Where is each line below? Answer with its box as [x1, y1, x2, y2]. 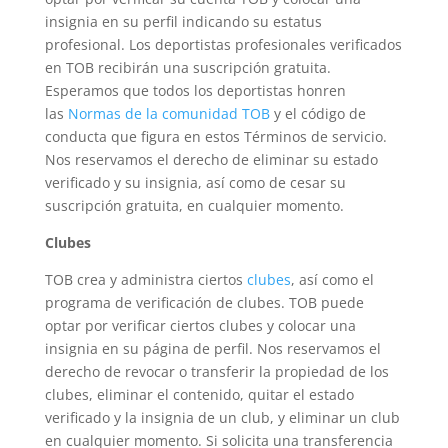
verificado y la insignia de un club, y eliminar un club [44, 408, 400, 427]
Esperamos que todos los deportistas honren [44, 81, 346, 100]
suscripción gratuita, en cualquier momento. [44, 196, 344, 215]
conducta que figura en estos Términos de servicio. [44, 127, 387, 146]
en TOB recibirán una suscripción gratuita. [44, 58, 331, 77]
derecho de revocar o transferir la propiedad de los [44, 362, 389, 381]
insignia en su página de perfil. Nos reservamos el [44, 339, 381, 358]
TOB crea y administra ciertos [44, 270, 247, 289]
